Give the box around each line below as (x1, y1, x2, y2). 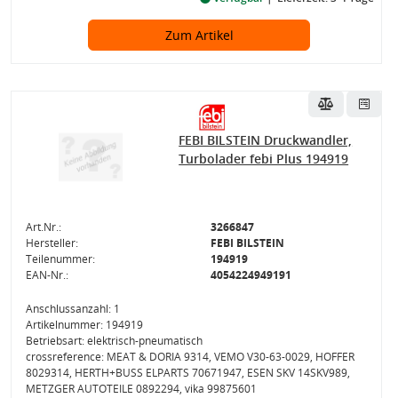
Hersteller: (25, 235, 78, 251)
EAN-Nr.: (25, 267, 68, 283)
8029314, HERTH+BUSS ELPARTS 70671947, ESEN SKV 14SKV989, (25, 365, 350, 380)
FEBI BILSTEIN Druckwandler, (179, 131, 353, 148)
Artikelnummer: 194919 (25, 317, 143, 332)
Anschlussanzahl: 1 (25, 301, 120, 316)
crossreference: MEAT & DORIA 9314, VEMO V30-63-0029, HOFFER (25, 349, 354, 364)
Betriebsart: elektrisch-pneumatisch (25, 333, 203, 348)
